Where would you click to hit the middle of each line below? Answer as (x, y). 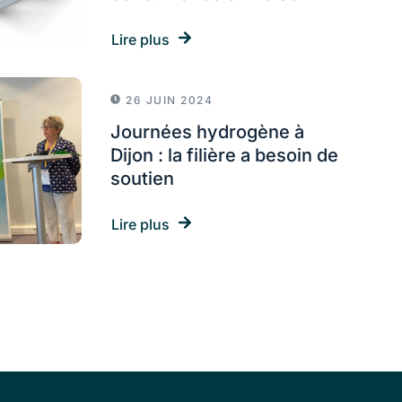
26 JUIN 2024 (169, 100)
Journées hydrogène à (207, 131)
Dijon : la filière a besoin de (224, 155)
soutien (142, 178)
